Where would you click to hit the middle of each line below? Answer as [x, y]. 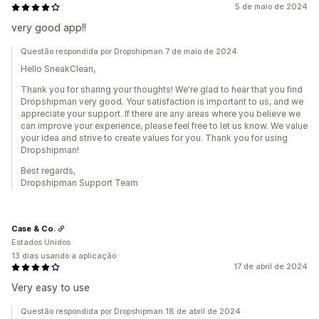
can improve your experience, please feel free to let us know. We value [164, 126]
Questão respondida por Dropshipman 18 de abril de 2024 [131, 311]
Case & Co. [33, 228]
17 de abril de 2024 [271, 266]
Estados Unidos [41, 242]
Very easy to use [51, 287]
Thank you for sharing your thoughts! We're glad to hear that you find [162, 89]
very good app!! [49, 27]
